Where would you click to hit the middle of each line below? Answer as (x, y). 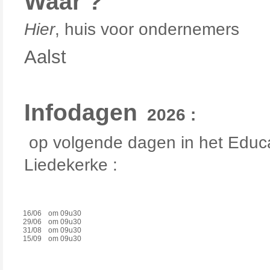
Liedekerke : (73, 165)
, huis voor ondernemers (147, 29)
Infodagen (81, 112)
